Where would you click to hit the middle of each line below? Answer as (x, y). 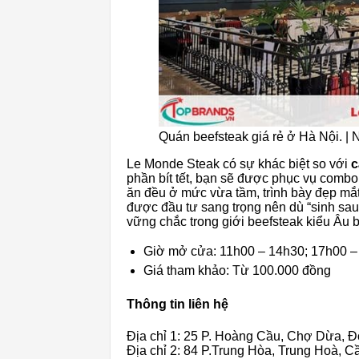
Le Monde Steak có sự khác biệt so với (237, 164)
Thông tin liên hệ (177, 305)
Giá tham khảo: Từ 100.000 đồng (237, 270)
